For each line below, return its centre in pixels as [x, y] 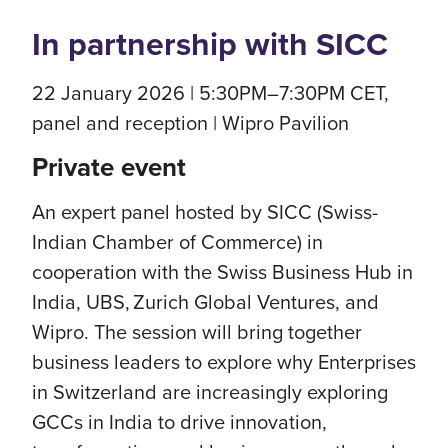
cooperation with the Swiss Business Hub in [222, 271]
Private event [109, 167]
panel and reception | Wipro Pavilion [190, 122]
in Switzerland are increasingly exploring [210, 391]
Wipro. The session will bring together [197, 331]
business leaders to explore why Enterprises [224, 361]
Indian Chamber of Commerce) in [177, 241]
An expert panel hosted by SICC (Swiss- [205, 211]
